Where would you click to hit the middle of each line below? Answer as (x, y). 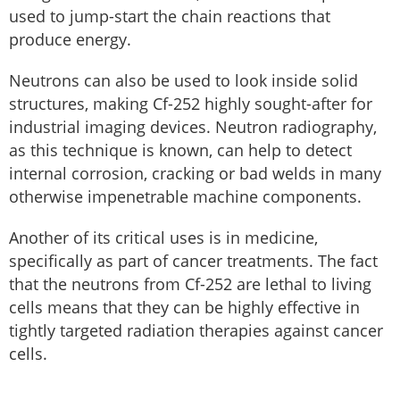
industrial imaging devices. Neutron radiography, (193, 126)
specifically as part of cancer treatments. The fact (193, 260)
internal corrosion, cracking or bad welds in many (195, 173)
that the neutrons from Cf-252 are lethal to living (190, 283)
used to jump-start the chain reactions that (170, 16)
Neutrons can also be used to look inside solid (183, 80)
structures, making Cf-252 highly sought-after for (191, 103)
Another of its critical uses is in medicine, (163, 237)
